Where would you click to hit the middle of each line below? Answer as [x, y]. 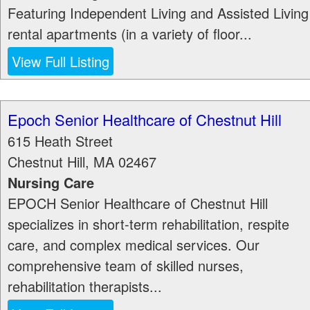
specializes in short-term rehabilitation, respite [148, 224]
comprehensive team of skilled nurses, [126, 265]
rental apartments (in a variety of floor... [130, 34]
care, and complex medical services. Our [134, 245]
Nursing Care [51, 182]
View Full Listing [61, 61]
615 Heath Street [60, 141]
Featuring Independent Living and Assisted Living [158, 13]
